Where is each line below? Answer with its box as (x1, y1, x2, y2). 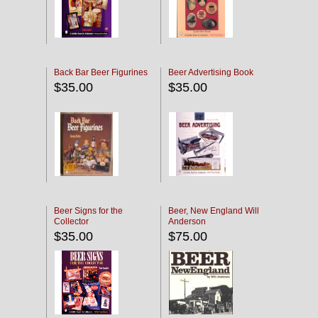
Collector (54, 216, 89, 226)
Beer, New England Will (168, 206, 259, 216)
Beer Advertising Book (168, 67, 253, 77)
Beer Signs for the (54, 206, 123, 216)
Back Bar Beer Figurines (54, 67, 148, 77)
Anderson (168, 216, 206, 226)
